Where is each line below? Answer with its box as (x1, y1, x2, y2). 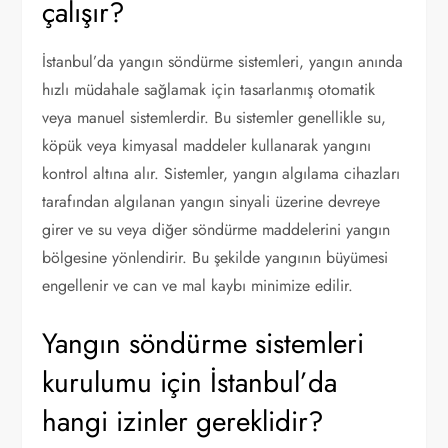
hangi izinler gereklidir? (42, 401, 325, 442)
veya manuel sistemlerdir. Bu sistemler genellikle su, (42, 106, 387, 129)
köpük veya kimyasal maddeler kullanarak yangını (42, 134, 372, 157)
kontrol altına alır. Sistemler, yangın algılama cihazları (42, 162, 401, 185)
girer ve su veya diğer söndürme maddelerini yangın (42, 218, 391, 241)
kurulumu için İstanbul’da (42, 362, 338, 403)
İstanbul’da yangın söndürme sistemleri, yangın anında (42, 50, 404, 73)
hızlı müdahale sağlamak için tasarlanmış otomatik (42, 78, 376, 101)
